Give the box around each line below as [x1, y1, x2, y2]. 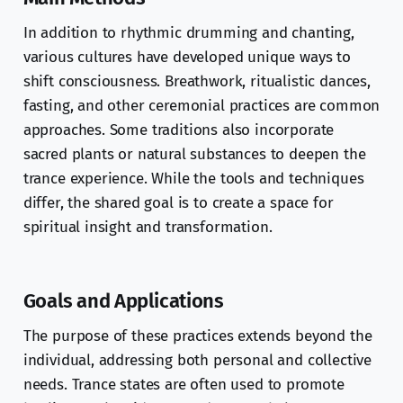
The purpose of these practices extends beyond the [22, 327, 372, 346]
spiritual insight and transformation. [22, 218, 273, 237]
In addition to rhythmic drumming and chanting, [22, 23, 354, 43]
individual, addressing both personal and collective [22, 351, 372, 371]
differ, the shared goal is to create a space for [22, 193, 334, 213]
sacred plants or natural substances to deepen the [22, 145, 366, 165]
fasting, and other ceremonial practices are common [22, 96, 381, 116]
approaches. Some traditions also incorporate [22, 121, 335, 140]
